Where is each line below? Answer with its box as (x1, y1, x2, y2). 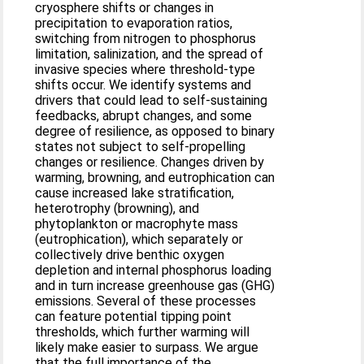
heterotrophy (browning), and (35, 200, 200, 216)
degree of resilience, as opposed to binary (35, 123, 275, 139)
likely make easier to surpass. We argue (35, 339, 259, 355)
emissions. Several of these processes (35, 292, 257, 309)
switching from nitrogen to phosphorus (35, 30, 257, 46)
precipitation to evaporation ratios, (35, 15, 233, 31)
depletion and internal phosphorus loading (35, 262, 272, 278)
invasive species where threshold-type (35, 61, 256, 77)
